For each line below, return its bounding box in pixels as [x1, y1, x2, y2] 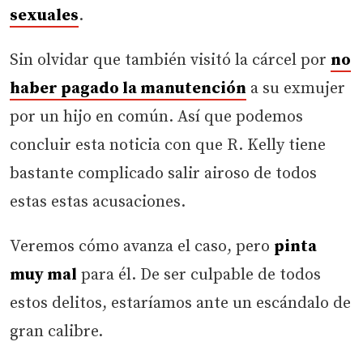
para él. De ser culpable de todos [77, 264, 321, 285]
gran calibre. [10, 321, 103, 342]
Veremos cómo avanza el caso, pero [10, 236, 274, 257]
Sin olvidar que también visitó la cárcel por [10, 49, 331, 70]
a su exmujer [246, 78, 345, 99]
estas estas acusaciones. [10, 191, 186, 212]
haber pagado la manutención [10, 78, 246, 99]
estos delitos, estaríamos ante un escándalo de [10, 293, 351, 314]
